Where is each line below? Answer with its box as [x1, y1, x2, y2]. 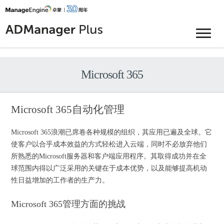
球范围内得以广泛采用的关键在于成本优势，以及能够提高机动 [11, 164, 207, 172]
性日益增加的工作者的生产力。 [11, 176, 109, 184]
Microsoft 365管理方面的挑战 [11, 199, 126, 209]
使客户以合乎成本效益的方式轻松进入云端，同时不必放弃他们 [11, 140, 207, 148]
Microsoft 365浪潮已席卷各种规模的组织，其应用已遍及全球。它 [11, 128, 212, 136]
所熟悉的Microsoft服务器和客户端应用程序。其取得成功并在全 [11, 152, 207, 160]
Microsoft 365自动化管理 [11, 103, 125, 115]
